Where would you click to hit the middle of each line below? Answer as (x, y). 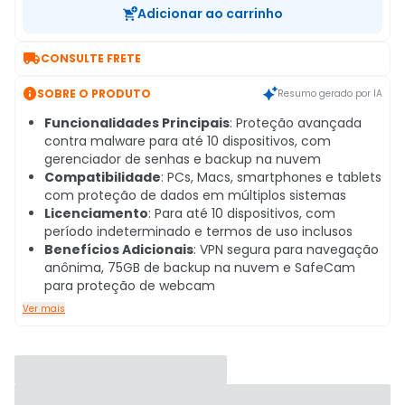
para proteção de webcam (130, 286)
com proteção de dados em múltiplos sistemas (195, 195)
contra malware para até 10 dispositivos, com (188, 141)
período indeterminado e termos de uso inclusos (198, 231)
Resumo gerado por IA (330, 93)
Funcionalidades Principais (137, 123)
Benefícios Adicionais (119, 250)
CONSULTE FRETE (91, 58)
